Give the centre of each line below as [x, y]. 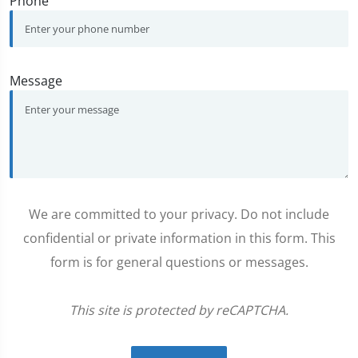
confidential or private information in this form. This [179, 239]
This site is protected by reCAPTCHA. [179, 310]
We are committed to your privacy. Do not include [179, 215]
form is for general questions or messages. [179, 263]
